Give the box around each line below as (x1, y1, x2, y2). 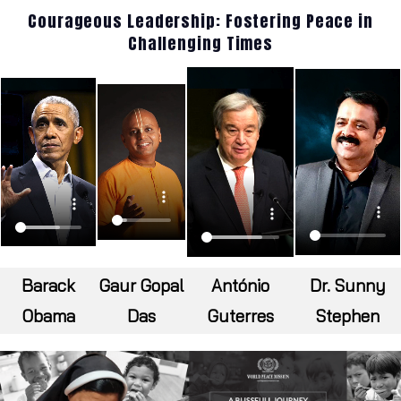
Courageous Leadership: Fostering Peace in (28, 9, 373, 34)
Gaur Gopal (99, 275, 183, 297)
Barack (21, 275, 75, 297)
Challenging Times (127, 31, 274, 56)
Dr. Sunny (310, 275, 386, 297)
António (211, 275, 269, 297)
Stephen (316, 305, 380, 328)
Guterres (207, 305, 274, 328)
